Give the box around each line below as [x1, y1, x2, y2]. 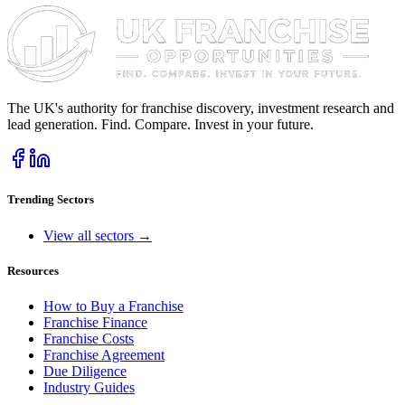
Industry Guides [43, 379, 135, 395]
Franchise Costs [43, 330, 134, 346]
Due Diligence [43, 363, 127, 379]
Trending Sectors [7, 193, 94, 207]
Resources [7, 263, 59, 278]
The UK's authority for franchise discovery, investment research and [7, 100, 394, 117]
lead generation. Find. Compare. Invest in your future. [7, 117, 314, 133]
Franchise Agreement [43, 346, 165, 363]
